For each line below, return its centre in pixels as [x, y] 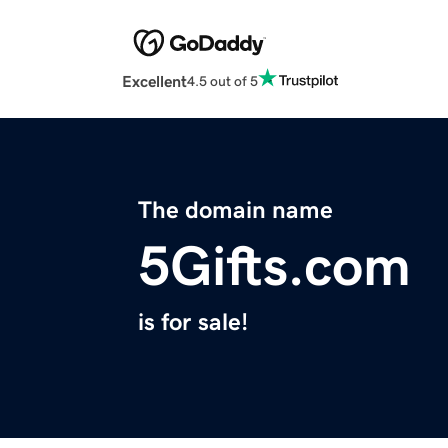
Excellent [154, 81]
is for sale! [193, 322]
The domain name [235, 210]
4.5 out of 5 [222, 80]
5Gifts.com [274, 266]
